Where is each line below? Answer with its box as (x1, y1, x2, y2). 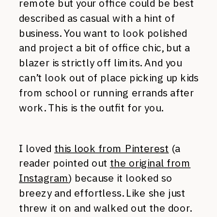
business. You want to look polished (19, 26, 187, 40)
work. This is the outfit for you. (19, 101, 163, 114)
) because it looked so (68, 171, 172, 185)
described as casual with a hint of (19, 11, 175, 25)
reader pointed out (19, 156, 110, 170)
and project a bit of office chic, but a (19, 41, 190, 54)
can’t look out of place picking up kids (19, 71, 199, 84)
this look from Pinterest (54, 141, 169, 155)
